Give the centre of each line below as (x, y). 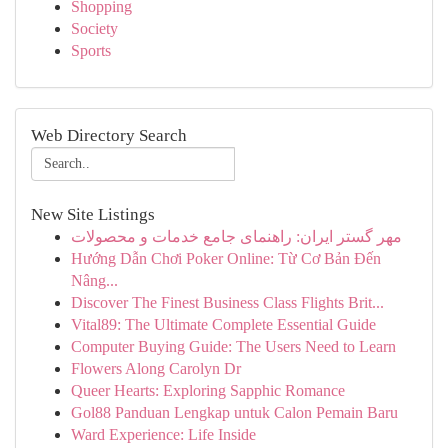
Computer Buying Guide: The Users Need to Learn (233, 346)
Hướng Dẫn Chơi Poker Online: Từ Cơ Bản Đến (226, 258)
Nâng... (94, 280)
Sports (91, 50)
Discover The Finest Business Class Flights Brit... (227, 302)
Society (94, 28)
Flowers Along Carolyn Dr (156, 368)
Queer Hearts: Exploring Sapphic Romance (208, 390)
